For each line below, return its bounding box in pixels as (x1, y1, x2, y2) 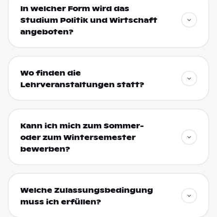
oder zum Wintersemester (20, 133, 136, 142)
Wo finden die (20, 68, 81, 77)
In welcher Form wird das (20, 4, 129, 13)
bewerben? (20, 144, 70, 154)
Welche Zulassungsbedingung (20, 186, 153, 195)
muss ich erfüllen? (20, 197, 101, 206)
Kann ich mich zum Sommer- (20, 121, 144, 130)
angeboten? (20, 27, 74, 36)
